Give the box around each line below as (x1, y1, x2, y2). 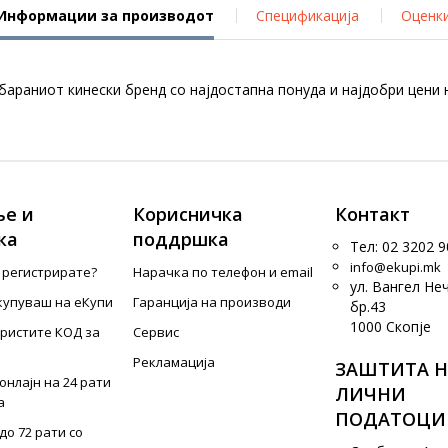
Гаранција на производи (133, 293, 292, 311)
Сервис (133, 323, 180, 341)
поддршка (133, 227, 230, 251)
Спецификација (255, 6, 359, 25)
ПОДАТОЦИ (334, 407, 446, 431)
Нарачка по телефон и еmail (133, 263, 314, 281)
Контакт (334, 202, 410, 226)
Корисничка (133, 202, 244, 226)
